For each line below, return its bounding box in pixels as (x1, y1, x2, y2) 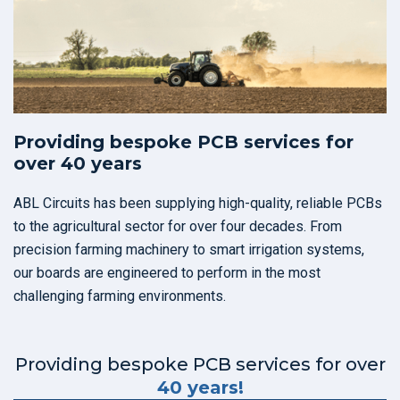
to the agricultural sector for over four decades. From (13, 218, 342, 236)
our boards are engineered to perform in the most (13, 264, 321, 282)
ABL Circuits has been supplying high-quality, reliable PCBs (13, 195, 382, 212)
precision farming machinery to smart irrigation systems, (13, 241, 364, 259)
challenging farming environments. (13, 287, 226, 305)
